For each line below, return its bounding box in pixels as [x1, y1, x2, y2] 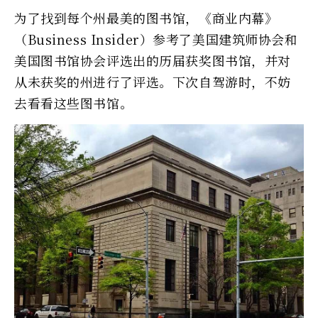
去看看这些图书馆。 [14, 93, 133, 112]
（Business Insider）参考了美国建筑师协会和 [14, 29, 298, 48]
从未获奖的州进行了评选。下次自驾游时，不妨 [14, 72, 291, 91]
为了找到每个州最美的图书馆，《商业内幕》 [14, 8, 278, 27]
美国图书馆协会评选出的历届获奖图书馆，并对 [14, 50, 291, 70]
